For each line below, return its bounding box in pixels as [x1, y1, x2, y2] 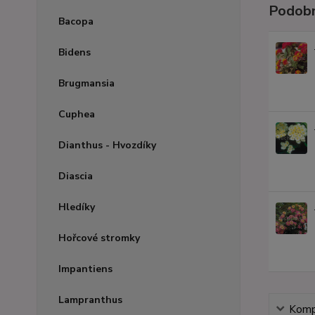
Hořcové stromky [58, 231, 140, 245]
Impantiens [58, 262, 112, 276]
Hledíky [58, 200, 95, 214]
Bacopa [58, 15, 94, 28]
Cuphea [58, 108, 95, 121]
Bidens [58, 46, 91, 59]
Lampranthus [58, 293, 122, 307]
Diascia [58, 169, 93, 183]
